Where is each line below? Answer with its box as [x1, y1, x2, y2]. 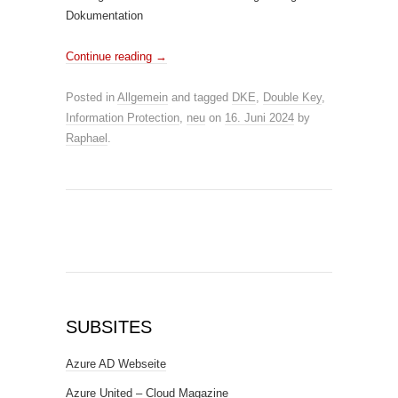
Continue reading [66, 50, 155, 63]
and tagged [168, 91, 232, 104]
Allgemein [117, 91, 168, 104]
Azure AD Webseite [66, 357, 166, 370]
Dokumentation [66, 9, 143, 22]
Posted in [66, 91, 117, 104]
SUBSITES [66, 317, 152, 337]
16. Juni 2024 [225, 111, 294, 124]
